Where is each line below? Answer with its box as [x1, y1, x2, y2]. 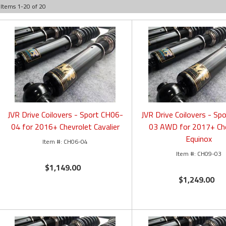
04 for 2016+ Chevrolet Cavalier [11, 121, 120, 133]
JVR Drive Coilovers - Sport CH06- [7, 108, 123, 121]
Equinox [186, 133, 212, 145]
